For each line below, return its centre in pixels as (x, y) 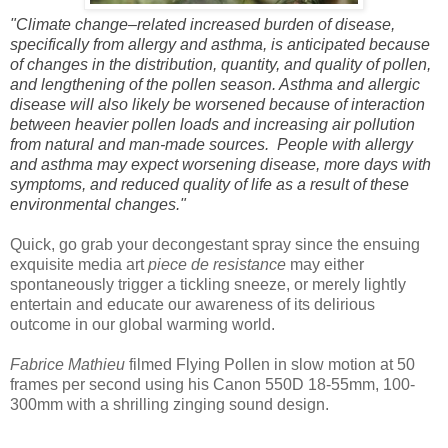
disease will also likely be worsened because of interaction (217, 104)
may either (327, 264)
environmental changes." (98, 204)
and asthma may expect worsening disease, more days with (220, 164)
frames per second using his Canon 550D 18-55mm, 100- (212, 384)
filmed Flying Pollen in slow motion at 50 (270, 364)
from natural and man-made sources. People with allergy (211, 144)
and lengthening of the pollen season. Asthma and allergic (215, 84)
